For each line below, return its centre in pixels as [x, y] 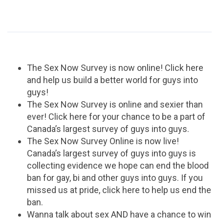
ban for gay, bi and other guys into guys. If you [115, 178]
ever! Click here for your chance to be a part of [116, 117]
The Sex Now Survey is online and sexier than [115, 105]
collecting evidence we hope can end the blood [118, 166]
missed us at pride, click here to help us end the [119, 190]
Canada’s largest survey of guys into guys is [111, 153]
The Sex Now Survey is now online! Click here [115, 68]
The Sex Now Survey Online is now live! [103, 141]
